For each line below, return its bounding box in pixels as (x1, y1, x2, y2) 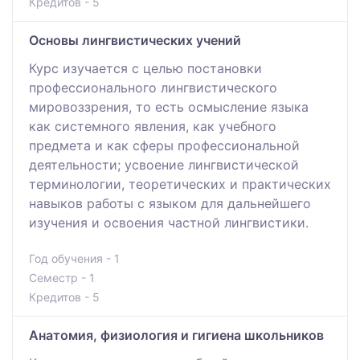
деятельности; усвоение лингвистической (29, 156, 299, 173)
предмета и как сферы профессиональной (29, 137, 300, 153)
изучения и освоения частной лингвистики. (29, 214, 309, 231)
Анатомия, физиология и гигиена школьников (29, 326, 324, 343)
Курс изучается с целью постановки (29, 59, 262, 76)
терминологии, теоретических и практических (29, 175, 331, 192)
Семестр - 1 (29, 270, 95, 284)
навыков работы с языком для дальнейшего (29, 194, 311, 211)
